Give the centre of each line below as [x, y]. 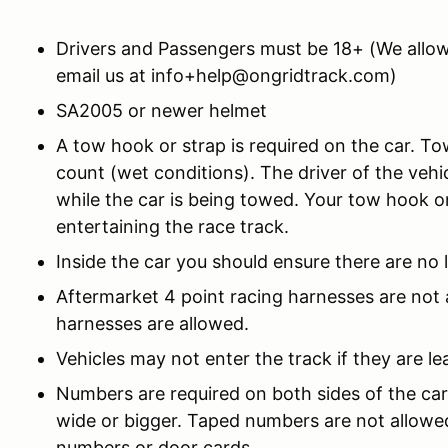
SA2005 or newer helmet [161, 110]
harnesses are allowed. [155, 323]
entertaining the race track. [172, 226]
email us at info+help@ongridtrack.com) [226, 75]
